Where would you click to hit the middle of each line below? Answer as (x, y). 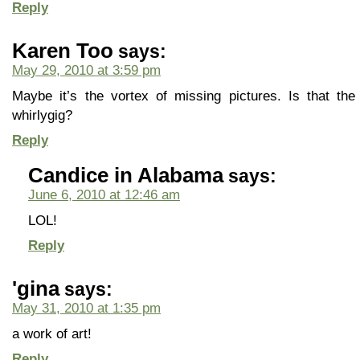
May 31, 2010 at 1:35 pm (86, 308)
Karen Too (63, 51)
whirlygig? (42, 115)
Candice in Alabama (126, 175)
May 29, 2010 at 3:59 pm (86, 70)
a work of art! (52, 333)
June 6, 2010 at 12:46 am (104, 194)
